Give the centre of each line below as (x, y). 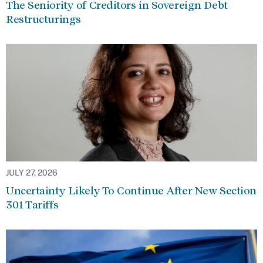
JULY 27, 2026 (32, 173)
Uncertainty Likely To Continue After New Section (131, 190)
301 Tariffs (32, 205)
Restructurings (43, 19)
